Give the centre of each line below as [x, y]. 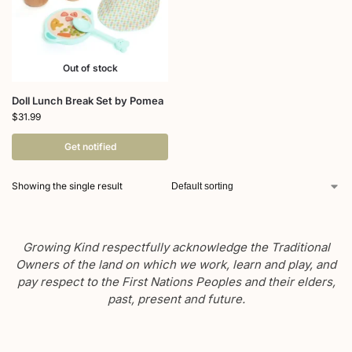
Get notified [90, 147]
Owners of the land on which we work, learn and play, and [176, 265]
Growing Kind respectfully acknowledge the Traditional [176, 247]
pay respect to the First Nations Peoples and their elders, [176, 282]
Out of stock [90, 68]
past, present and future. [176, 299]
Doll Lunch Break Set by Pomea [88, 101]
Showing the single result [67, 186]
